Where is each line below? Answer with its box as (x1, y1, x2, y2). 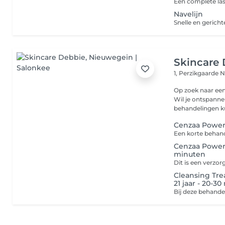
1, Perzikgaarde (174, 69, 220, 77)
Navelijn (174, 10, 203, 19)
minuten (174, 150, 206, 159)
